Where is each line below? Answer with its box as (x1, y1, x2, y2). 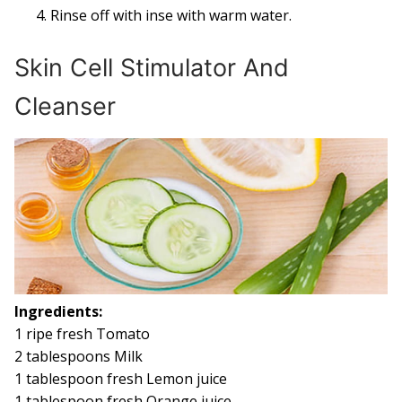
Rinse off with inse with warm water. (50, 4, 292, 25)
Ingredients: (14, 301, 102, 321)
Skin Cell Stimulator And (14, 52, 289, 83)
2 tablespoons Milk (14, 345, 143, 366)
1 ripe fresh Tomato (14, 323, 150, 344)
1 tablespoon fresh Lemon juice (14, 368, 227, 389)
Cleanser (14, 91, 116, 121)
